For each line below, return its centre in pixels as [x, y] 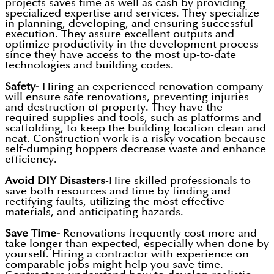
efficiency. [31, 160]
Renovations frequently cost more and [158, 234]
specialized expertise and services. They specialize [132, 13]
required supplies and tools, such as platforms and [133, 118]
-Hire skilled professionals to [178, 181]
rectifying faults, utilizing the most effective [115, 202]
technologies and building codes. [89, 65]
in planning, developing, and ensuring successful [129, 24]
